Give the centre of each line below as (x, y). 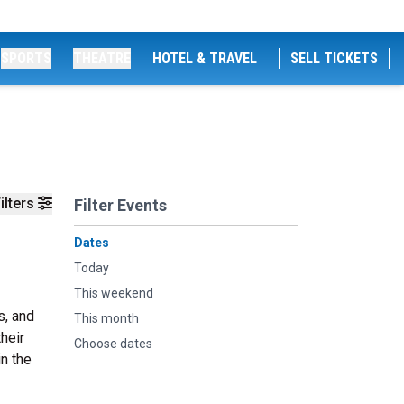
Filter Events (120, 205)
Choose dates (113, 344)
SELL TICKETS (334, 58)
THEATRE (102, 58)
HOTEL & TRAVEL (205, 58)
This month (106, 318)
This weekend (114, 293)
